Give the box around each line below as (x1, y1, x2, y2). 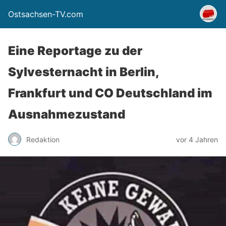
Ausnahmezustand (8, 107, 125, 122)
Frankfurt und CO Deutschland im (8, 86, 212, 100)
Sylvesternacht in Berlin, (8, 65, 159, 79)
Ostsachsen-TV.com (8, 9, 83, 19)
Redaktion (26, 135, 60, 144)
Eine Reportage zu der (8, 43, 142, 58)
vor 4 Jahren (176, 135, 218, 144)
